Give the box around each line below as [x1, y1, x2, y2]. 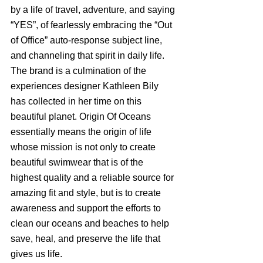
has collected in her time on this [11, 96, 144, 106]
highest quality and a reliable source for [11, 172, 176, 183]
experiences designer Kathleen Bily [11, 80, 161, 91]
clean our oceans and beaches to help [11, 218, 171, 228]
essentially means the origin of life [11, 126, 154, 137]
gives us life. [11, 248, 65, 259]
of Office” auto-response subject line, [11, 35, 164, 45]
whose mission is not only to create [11, 141, 158, 152]
